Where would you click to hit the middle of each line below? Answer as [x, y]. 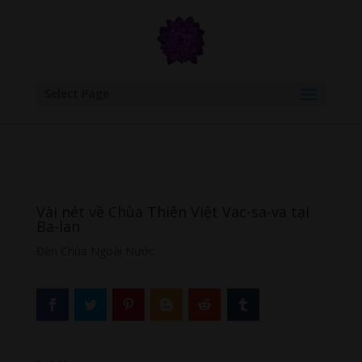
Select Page [76, 93]
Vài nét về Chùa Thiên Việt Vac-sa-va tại [173, 212]
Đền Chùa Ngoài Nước [95, 251]
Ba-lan [58, 226]
